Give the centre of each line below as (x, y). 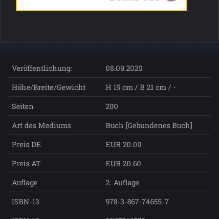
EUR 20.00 (124, 144)
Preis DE (26, 144)
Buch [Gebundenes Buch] (149, 125)
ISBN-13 (25, 201)
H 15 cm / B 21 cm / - (141, 87)
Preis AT (26, 163)
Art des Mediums (41, 125)
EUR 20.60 (123, 163)
